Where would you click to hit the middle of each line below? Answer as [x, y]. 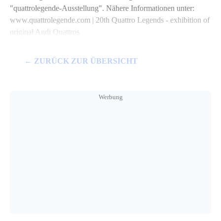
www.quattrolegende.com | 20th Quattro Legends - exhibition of [110, 20]
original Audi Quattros [45, 32]
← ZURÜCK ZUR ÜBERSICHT [81, 61]
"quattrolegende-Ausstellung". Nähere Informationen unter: [102, 8]
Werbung [110, 97]
